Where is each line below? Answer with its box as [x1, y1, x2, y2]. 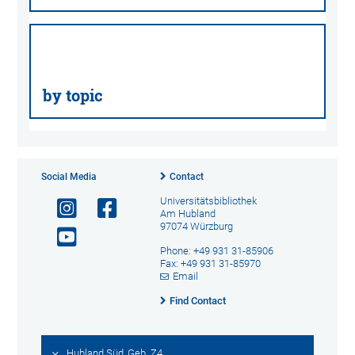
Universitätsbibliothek [159, 195, 257, 208]
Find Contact [169, 295, 226, 307]
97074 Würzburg [159, 220, 233, 233]
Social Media [41, 171, 97, 183]
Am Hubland [159, 208, 216, 220]
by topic [43, 86, 104, 106]
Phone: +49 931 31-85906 [159, 245, 273, 258]
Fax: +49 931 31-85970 [159, 258, 261, 270]
